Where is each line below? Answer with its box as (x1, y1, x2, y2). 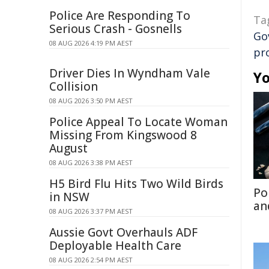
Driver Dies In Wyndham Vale (49, 65, 210, 81)
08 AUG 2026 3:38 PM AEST (49, 158, 133, 167)
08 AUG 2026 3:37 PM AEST (49, 207, 133, 216)
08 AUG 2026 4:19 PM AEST (49, 38, 133, 47)
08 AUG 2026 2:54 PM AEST (49, 255, 133, 264)
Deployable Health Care (49, 238, 181, 253)
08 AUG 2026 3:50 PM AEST (49, 96, 133, 105)
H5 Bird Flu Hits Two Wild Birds (49, 176, 223, 192)
